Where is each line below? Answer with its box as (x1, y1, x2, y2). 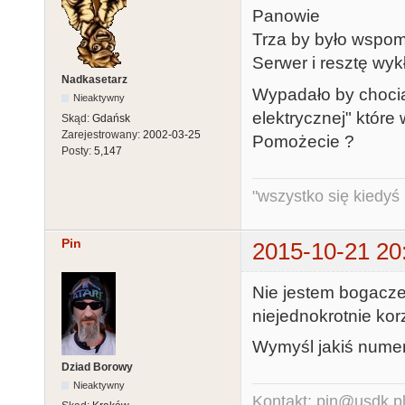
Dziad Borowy (61, 360, 133, 373)
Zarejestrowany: (61, 128, 143, 142)
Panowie (252, 6, 320, 26)
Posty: (61, 145, 94, 158)
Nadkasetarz (61, 73, 127, 87)
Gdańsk (92, 112, 130, 126)
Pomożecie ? (252, 131, 354, 151)
